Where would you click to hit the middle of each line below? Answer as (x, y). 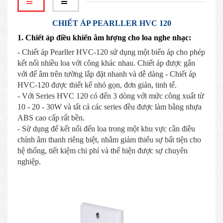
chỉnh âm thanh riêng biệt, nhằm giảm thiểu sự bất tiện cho (109, 140)
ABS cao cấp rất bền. (51, 118)
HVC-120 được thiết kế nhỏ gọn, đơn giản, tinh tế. (98, 85)
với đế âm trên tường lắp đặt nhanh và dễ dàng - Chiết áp (107, 74)
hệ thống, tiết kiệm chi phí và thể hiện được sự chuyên (103, 151)
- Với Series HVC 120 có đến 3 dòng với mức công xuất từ (111, 96)
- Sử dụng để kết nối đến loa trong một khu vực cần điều (106, 129)
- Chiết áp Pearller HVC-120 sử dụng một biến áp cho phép (111, 52)
